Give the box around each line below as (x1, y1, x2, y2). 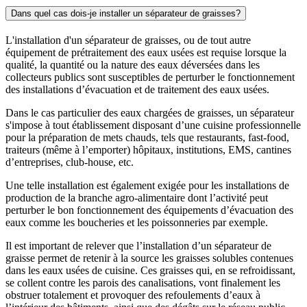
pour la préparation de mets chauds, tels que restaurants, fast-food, (5, 131, 289, 143)
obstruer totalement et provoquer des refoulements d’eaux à (5, 288, 260, 301)
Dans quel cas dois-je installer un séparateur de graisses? (11, 8, 241, 19)
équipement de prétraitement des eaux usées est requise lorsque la (5, 46, 286, 58)
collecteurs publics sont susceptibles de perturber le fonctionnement (5, 71, 295, 83)
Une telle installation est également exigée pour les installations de (5, 179, 289, 191)
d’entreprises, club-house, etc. (5, 156, 134, 168)
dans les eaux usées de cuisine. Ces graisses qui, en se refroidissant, (5, 264, 295, 276)
